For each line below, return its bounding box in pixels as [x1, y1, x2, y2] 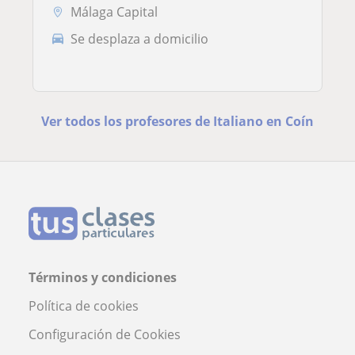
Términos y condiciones [29, 268, 177, 286]
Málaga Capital [71, 3, 158, 21]
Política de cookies [29, 296, 139, 315]
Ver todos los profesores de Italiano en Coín [40, 112, 314, 130]
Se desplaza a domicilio [71, 29, 208, 48]
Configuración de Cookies [29, 325, 181, 343]
